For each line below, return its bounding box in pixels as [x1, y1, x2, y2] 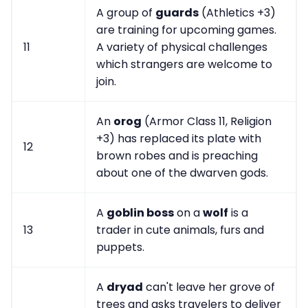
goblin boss [107, 205, 174, 221]
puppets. [96, 239, 144, 256]
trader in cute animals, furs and [96, 222, 264, 239]
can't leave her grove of [143, 279, 275, 296]
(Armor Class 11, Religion [142, 113, 272, 130]
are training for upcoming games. [96, 22, 276, 38]
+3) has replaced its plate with [96, 131, 261, 147]
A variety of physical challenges [96, 39, 267, 56]
